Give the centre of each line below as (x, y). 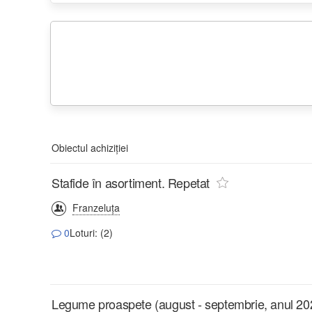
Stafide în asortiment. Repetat (131, 182)
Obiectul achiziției (90, 147)
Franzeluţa (96, 207)
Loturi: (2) (91, 232)
